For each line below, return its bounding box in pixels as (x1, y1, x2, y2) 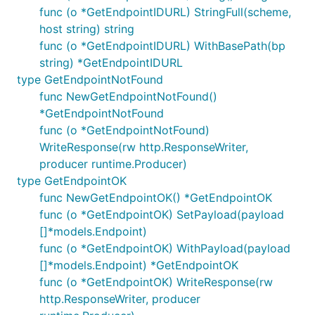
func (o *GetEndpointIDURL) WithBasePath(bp (39, 39, 285, 53)
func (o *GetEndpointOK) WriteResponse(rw (39, 275, 273, 289)
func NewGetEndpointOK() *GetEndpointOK (39, 191, 272, 205)
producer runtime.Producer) (39, 157, 187, 171)
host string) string (39, 22, 134, 36)
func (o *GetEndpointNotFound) (39, 123, 210, 137)
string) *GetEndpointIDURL (39, 56, 183, 70)
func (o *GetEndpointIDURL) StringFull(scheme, (39, 5, 291, 19)
